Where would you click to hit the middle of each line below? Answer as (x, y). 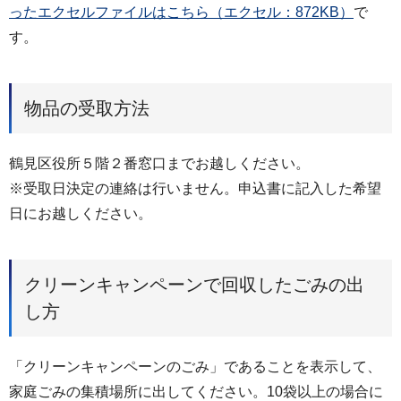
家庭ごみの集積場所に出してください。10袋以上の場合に (196, 391)
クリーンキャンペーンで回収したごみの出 (194, 284)
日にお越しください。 (81, 213)
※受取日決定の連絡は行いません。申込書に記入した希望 (195, 188)
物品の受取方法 (87, 108)
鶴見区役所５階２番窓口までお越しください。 (159, 163)
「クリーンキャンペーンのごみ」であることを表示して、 (195, 366)
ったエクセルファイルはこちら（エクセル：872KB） (181, 13)
